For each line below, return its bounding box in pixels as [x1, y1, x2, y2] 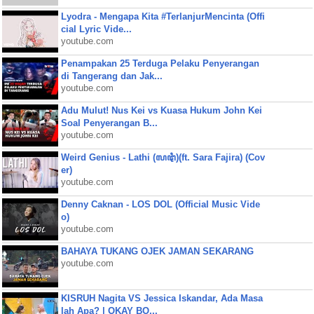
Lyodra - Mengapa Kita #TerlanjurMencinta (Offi [60, 11, 265, 22]
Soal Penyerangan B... [60, 118, 158, 128]
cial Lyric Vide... [60, 24, 132, 34]
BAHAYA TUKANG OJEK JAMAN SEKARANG [60, 246, 254, 257]
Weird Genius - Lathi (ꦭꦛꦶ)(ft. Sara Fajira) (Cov [60, 152, 265, 163]
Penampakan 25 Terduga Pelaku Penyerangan [60, 58, 259, 69]
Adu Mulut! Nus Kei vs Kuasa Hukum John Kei [60, 105, 262, 116]
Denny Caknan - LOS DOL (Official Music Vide [60, 199, 260, 210]
